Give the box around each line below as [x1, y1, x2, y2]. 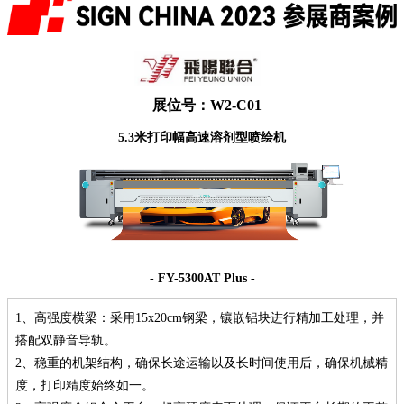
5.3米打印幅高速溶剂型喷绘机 [118, 130, 286, 144]
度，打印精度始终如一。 [15, 378, 154, 392]
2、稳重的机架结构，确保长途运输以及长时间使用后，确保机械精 [15, 355, 388, 370]
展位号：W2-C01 [151, 96, 262, 113]
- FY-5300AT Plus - [149, 271, 255, 285]
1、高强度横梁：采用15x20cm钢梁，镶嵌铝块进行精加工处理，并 [15, 310, 384, 325]
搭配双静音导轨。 [15, 333, 116, 347]
